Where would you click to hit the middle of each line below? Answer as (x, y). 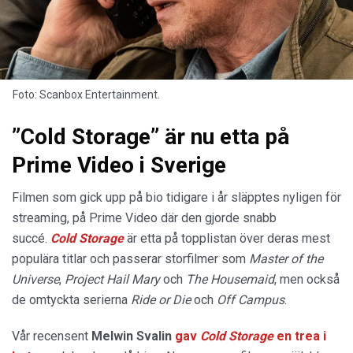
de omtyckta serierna (71, 300)
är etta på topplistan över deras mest (229, 239)
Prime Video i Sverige (119, 165)
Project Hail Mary (114, 280)
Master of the (286, 259)
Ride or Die (162, 300)
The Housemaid (230, 280)
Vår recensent (52, 336)
